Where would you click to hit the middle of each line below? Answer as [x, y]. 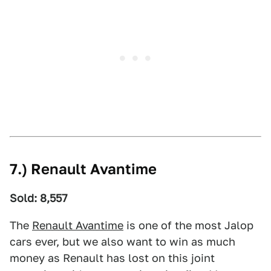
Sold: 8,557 [39, 198]
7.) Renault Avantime [83, 169]
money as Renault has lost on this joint [112, 258]
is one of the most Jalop [188, 225]
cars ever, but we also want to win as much [122, 242]
